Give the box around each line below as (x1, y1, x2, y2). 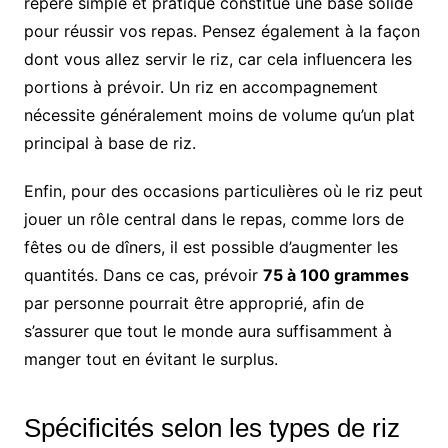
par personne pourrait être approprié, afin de (23, 292, 364, 313)
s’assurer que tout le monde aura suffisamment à (23, 320, 392, 341)
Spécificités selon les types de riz (23, 412, 400, 443)
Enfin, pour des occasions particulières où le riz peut (23, 180, 423, 201)
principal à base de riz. (23, 132, 196, 153)
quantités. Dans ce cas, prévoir (23, 264, 263, 285)
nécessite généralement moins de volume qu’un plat (23, 104, 415, 125)
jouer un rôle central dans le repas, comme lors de (23, 208, 404, 229)
